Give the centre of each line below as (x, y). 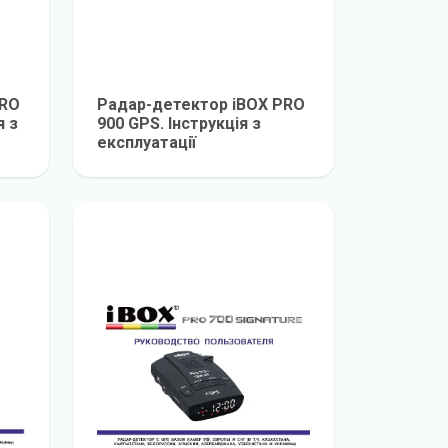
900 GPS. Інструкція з (179, 123)
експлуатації (146, 142)
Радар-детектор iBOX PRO (201, 104)
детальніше (246, 164)
